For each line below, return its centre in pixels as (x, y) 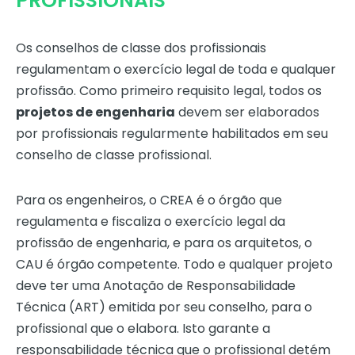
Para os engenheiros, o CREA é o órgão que (149, 200)
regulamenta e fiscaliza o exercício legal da (151, 222)
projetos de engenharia (95, 113)
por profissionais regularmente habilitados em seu (172, 134)
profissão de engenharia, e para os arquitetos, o (164, 243)
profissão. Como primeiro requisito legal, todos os (169, 91)
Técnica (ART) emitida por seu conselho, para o (164, 307)
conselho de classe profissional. (114, 155)
